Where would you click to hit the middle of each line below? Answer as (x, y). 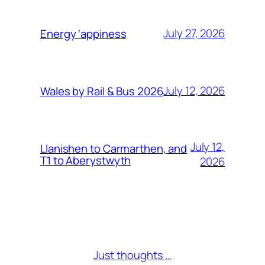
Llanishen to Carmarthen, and (114, 148)
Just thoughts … (132, 255)
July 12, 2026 (194, 91)
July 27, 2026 (194, 33)
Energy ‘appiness (83, 33)
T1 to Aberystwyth (86, 160)
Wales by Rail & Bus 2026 (102, 91)
